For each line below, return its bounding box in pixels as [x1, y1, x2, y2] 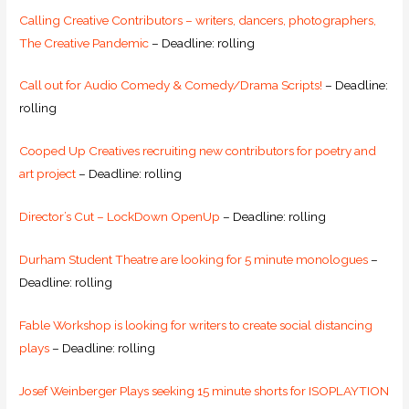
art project [19, 166, 77, 182]
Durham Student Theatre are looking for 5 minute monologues [19, 252, 369, 267]
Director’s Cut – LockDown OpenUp [19, 209, 221, 225]
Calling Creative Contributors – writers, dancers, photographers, [19, 12, 377, 27]
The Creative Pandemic [19, 35, 150, 50]
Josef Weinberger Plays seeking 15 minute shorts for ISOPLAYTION [19, 383, 390, 398]
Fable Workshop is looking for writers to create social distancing [19, 317, 373, 332]
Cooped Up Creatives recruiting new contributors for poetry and [19, 143, 377, 159]
